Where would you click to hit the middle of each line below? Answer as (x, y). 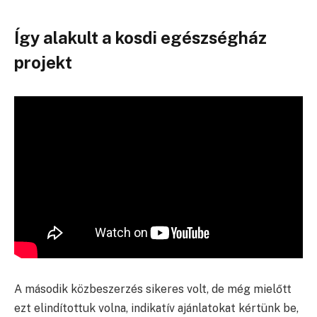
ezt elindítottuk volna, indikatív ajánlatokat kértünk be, (156, 308)
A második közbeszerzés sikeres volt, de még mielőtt (153, 289)
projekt (43, 62)
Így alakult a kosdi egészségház (140, 37)
